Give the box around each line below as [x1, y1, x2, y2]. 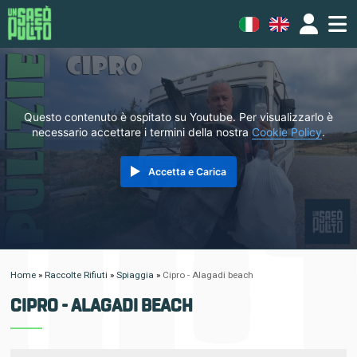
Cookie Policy [252, 125, 322, 139]
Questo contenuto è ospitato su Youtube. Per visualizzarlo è [24, 110, 333, 124]
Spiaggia [116, 269, 155, 280]
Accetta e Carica [147, 165, 226, 178]
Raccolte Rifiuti [45, 269, 108, 280]
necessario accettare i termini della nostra [32, 125, 252, 139]
